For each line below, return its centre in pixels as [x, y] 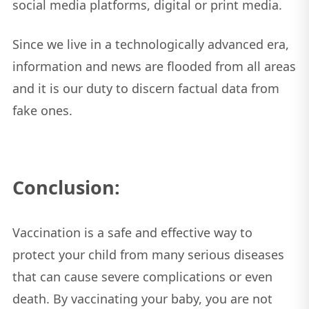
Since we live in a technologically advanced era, [150, 44]
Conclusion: [66, 187]
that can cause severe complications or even [142, 276]
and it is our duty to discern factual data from [146, 88]
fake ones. [46, 110]
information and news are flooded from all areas [154, 66]
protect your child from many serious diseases [148, 254]
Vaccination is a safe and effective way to [132, 232]
